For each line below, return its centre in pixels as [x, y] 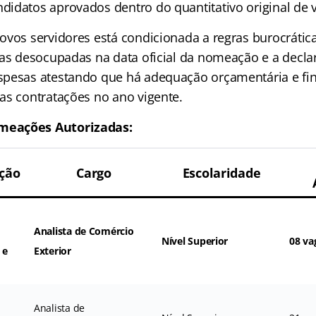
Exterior [52, 251]
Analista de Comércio [84, 231]
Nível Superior [195, 241]
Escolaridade [221, 173]
